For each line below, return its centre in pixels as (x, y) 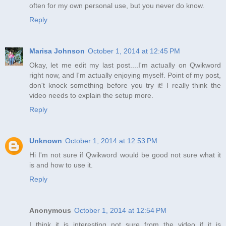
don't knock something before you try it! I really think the (125, 86)
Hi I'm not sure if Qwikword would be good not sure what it (125, 155)
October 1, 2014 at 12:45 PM (134, 51)
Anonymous (50, 211)
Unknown (46, 141)
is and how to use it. (61, 165)
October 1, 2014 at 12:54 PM (120, 211)
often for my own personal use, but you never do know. (117, 6)
